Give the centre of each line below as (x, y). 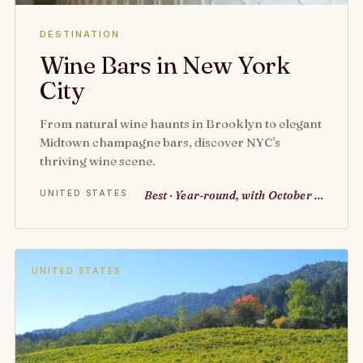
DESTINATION (80, 34)
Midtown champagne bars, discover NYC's (160, 142)
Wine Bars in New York (165, 65)
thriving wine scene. (98, 161)
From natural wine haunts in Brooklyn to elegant (181, 124)
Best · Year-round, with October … (234, 195)
